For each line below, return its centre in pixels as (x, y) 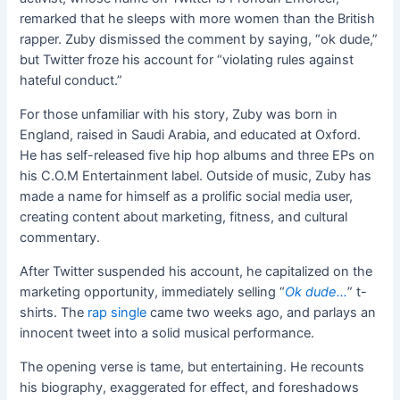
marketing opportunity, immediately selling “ (153, 292)
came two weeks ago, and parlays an (262, 312)
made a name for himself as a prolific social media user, (187, 196)
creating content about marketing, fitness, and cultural (184, 217)
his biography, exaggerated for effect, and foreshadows (190, 387)
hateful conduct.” (71, 80)
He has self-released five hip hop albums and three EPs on (198, 155)
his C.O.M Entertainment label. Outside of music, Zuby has (196, 175)
